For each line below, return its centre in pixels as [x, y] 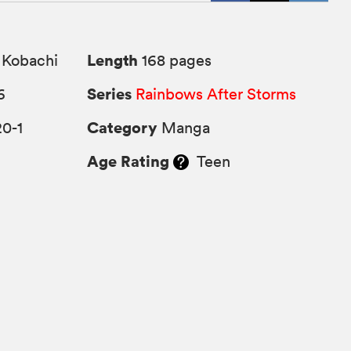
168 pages [175, 61]
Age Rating [128, 161]
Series [110, 94]
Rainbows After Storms [216, 94]
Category [123, 128]
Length [113, 60]
